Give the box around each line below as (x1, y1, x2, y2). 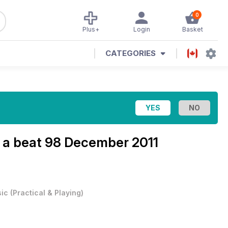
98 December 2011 (45, 134, 158, 150)
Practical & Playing (13, 188, 81, 197)
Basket (182, 25, 203, 33)
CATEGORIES (105, 48, 156, 58)
